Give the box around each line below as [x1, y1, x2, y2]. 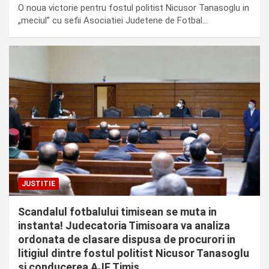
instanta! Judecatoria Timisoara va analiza [18, 219, 230, 232]
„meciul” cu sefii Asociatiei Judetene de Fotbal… [18, 14, 208, 26]
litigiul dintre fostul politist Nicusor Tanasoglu [18, 247, 249, 260]
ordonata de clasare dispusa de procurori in [18, 233, 235, 246]
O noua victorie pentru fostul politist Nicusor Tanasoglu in [18, 2, 249, 13]
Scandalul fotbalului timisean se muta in [18, 205, 217, 219]
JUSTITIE [22, 180, 55, 189]
